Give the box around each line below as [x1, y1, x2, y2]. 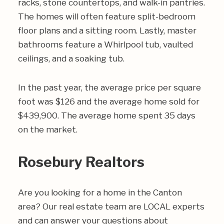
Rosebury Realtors [18, 153, 144, 170]
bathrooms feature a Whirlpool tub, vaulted [18, 39, 193, 49]
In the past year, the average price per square [18, 82, 201, 92]
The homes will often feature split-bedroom [18, 11, 195, 21]
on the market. [18, 124, 77, 134]
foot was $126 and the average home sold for [18, 96, 199, 106]
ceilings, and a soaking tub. [18, 53, 124, 63]
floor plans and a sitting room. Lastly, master [18, 25, 196, 35]
